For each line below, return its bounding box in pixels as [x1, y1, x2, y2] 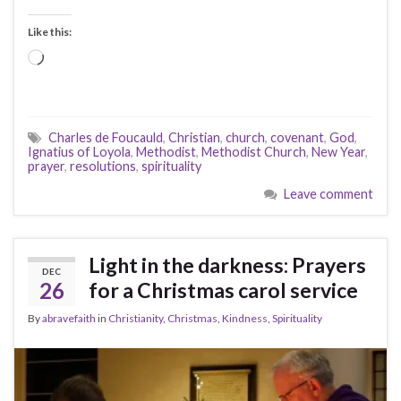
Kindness [222, 311, 268, 325]
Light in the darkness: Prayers [89, 252, 366, 277]
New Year [311, 143, 365, 159]
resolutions [70, 158, 136, 174]
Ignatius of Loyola [28, 143, 131, 159]
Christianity [108, 311, 163, 325]
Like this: [28, 24, 72, 38]
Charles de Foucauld [48, 129, 163, 145]
